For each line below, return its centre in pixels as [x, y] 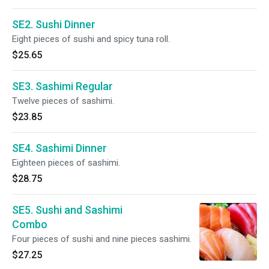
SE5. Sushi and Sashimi [67, 210]
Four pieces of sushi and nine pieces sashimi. [102, 239]
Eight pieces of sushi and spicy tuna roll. [91, 39]
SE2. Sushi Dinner [54, 24]
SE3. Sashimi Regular [62, 86]
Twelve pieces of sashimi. [63, 101]
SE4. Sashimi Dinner [59, 148]
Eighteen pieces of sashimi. [66, 163]
